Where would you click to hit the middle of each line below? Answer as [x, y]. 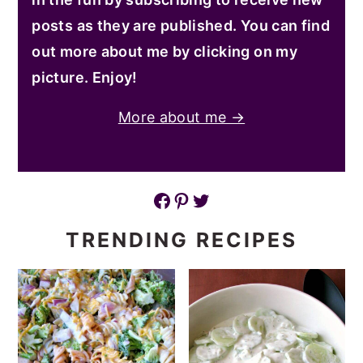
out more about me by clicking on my [164, 51]
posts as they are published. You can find [181, 25]
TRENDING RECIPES [181, 239]
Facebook [157, 199]
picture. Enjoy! [85, 77]
